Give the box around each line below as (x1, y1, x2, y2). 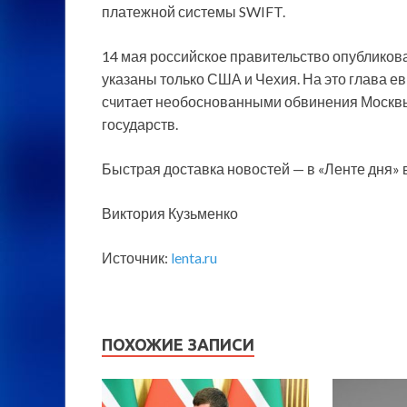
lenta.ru (171, 248, 217, 266)
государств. (102, 114, 178, 133)
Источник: (102, 248, 171, 266)
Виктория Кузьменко (102, 203, 238, 222)
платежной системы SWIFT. (102, 2, 285, 20)
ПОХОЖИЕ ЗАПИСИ (102, 334, 254, 353)
